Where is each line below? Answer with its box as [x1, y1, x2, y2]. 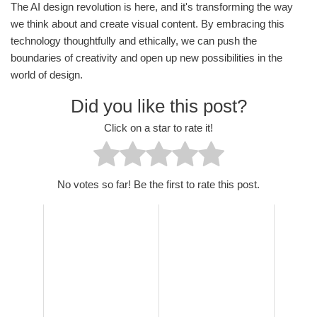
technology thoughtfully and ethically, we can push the [11, 35, 257, 47]
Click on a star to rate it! [104, 121, 213, 134]
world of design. [11, 69, 83, 81]
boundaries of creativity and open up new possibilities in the [11, 52, 282, 64]
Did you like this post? [70, 96, 247, 117]
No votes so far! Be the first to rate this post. [57, 178, 260, 191]
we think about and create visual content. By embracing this [11, 18, 284, 30]
